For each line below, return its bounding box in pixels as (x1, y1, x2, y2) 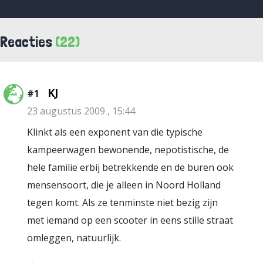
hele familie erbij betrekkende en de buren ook (27, 161, 234, 174)
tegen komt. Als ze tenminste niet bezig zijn (27, 196, 218, 209)
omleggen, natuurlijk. (27, 231, 121, 244)
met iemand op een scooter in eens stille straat (27, 214, 233, 227)
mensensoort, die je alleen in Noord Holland (27, 178, 221, 191)
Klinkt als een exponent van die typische (27, 126, 203, 139)
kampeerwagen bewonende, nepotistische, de (27, 143, 229, 156)
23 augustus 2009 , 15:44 (27, 104, 135, 117)
